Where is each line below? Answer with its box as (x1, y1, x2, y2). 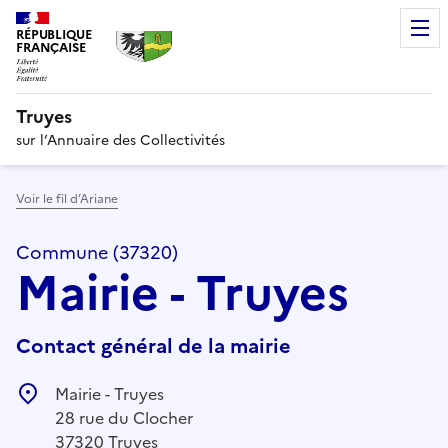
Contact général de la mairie (16, 330, 291, 361)
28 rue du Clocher (55, 405, 193, 430)
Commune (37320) (16, 238, 178, 266)
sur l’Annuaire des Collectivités (16, 129, 225, 151)
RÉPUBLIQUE (16, 25, 92, 44)
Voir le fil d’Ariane (16, 189, 118, 208)
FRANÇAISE (16, 38, 86, 57)
